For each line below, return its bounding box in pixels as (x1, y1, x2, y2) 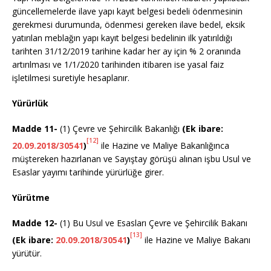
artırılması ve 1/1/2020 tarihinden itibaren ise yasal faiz (12, 59, 224, 71)
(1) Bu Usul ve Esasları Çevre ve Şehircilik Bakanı (57, 217, 247, 229)
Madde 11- (12, 123, 57, 135)
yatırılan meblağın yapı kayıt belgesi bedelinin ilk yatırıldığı (12, 32, 232, 44)
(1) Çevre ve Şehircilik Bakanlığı (57, 123, 182, 135)
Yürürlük (12, 97, 48, 109)
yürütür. (12, 247, 42, 260)
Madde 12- (12, 217, 57, 229)
